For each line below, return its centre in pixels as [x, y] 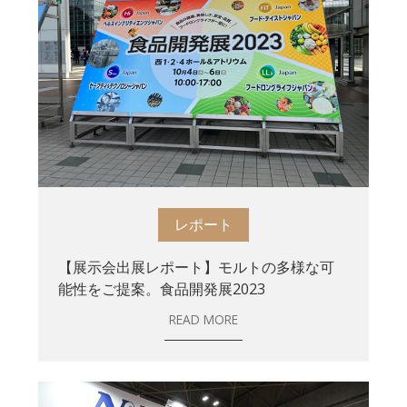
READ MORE [203, 320]
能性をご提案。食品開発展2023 [162, 288]
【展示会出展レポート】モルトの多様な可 [197, 267]
